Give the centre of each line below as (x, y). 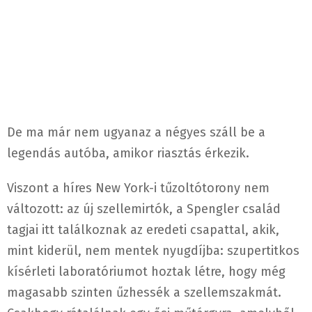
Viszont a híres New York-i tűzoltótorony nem (138, 188)
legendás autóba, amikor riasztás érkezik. (128, 154)
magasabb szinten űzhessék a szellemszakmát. (144, 293)
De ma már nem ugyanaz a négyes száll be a (136, 133)
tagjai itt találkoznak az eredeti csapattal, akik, (143, 230)
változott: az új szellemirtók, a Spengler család (144, 209)
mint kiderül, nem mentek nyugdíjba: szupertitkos (153, 251)
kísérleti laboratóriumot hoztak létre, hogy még (146, 272)
